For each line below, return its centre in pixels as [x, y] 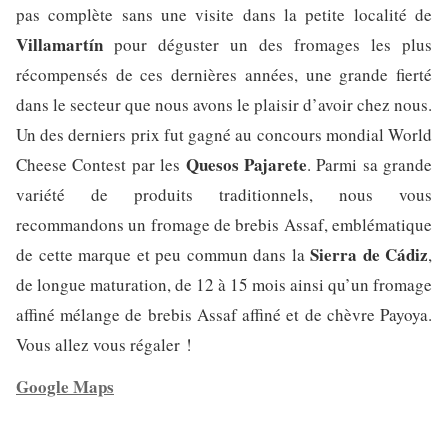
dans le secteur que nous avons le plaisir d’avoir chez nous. [224, 105]
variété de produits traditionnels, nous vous [224, 195]
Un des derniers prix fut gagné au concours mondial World [224, 135]
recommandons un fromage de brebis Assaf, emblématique [224, 225]
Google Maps [65, 387]
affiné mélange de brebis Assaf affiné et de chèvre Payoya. [224, 315]
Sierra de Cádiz [369, 255]
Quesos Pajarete [246, 165]
